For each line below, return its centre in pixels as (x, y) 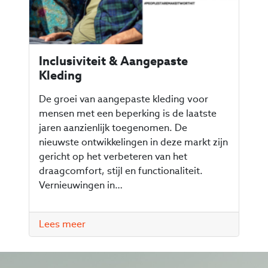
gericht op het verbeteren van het (113, 157)
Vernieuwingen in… (81, 185)
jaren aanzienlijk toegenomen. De (113, 128)
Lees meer (62, 224)
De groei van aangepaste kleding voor (124, 99)
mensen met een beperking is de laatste (128, 114)
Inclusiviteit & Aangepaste (113, 61)
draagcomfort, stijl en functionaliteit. (121, 171)
